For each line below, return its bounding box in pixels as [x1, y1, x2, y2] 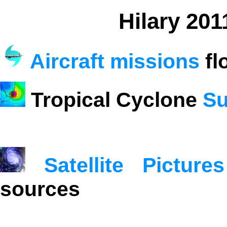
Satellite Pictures [44, 153, 224, 177]
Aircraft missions [30, 49, 200, 73]
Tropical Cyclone [25, 88, 203, 111]
